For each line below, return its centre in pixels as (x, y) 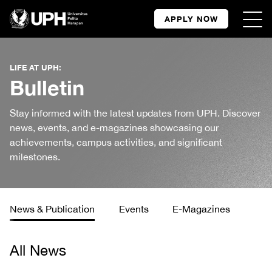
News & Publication (52, 209)
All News (38, 250)
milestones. (35, 157)
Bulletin (47, 87)
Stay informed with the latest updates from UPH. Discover (135, 113)
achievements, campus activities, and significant (116, 142)
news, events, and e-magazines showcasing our (114, 127)
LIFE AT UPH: (36, 67)
